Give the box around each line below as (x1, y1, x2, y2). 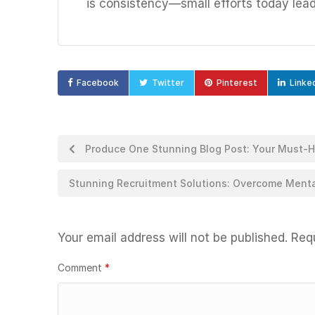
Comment (58, 262, 105, 274)
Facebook (77, 77, 119, 88)
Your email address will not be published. (58, 231, 288, 245)
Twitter (152, 77, 184, 88)
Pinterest (217, 77, 257, 88)
